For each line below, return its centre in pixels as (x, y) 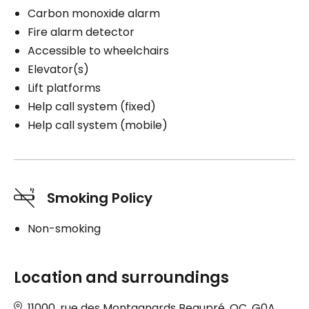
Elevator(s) (58, 70)
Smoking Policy (100, 198)
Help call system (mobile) (98, 126)
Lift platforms (64, 88)
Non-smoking (64, 229)
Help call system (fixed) (92, 107)
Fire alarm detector (81, 32)
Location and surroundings (121, 278)
